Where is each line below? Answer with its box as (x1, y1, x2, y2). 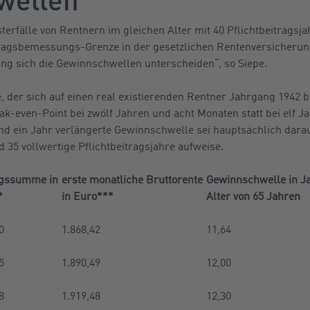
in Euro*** (62, 189, 113, 203)
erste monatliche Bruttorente (62, 172, 203, 186)
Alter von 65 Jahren (206, 189, 300, 203)
